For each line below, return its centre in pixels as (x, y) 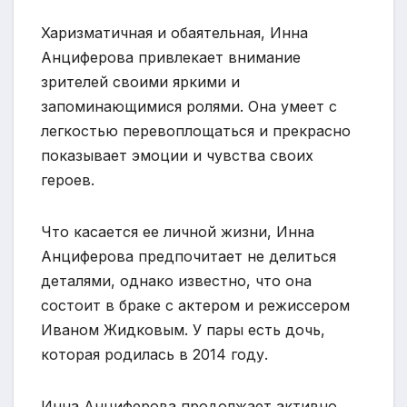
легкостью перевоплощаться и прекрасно (196, 130)
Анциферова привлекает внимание (171, 57)
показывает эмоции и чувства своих (177, 155)
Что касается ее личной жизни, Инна (178, 231)
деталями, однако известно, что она (176, 280)
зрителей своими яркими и (140, 81)
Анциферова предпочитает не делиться (189, 256)
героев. (68, 179)
